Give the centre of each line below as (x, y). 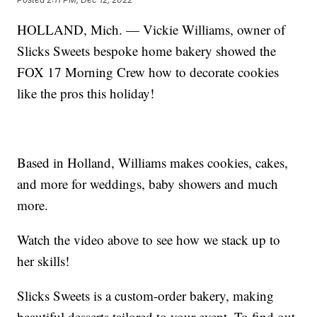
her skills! (44, 261)
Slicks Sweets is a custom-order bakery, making (146, 296)
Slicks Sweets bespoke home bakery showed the (147, 51)
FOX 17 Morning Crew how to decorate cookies (148, 72)
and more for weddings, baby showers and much (148, 184)
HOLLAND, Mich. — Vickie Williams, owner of (151, 30)
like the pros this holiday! (86, 93)
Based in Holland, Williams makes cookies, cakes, (153, 163)
